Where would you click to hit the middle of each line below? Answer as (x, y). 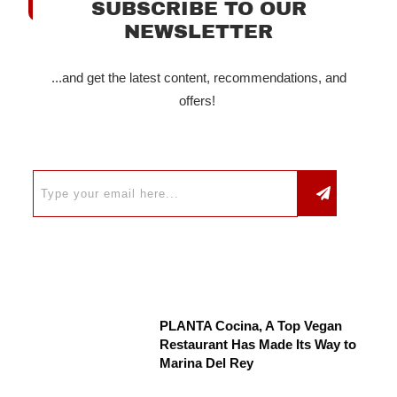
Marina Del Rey (207, 362)
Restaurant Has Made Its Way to (258, 344)
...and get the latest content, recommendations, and (198, 77)
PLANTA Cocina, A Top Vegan (251, 325)
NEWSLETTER (198, 31)
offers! (198, 100)
